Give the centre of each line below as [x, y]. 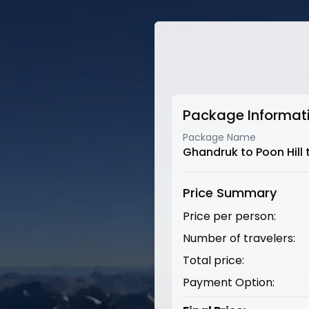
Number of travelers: [239, 238]
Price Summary [230, 193]
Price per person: [229, 216]
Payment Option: [229, 282]
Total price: [213, 260]
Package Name [219, 137]
